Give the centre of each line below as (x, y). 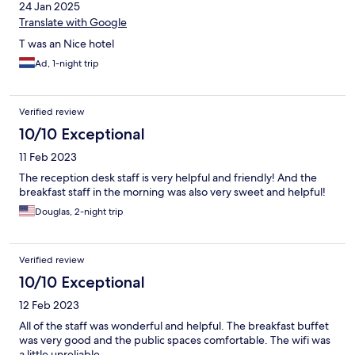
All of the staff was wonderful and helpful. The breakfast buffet (174, 326)
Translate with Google (73, 23)
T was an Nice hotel (67, 44)
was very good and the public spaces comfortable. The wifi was (175, 340)
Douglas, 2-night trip (79, 212)
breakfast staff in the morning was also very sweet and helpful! (172, 192)
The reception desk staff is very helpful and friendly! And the (168, 178)
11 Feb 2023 (48, 157)
